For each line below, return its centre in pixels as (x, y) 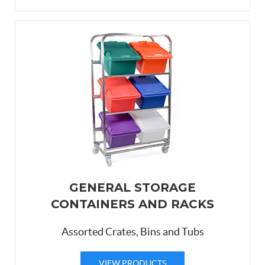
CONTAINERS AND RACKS (132, 204)
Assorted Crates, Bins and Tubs (132, 232)
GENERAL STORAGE (132, 188)
